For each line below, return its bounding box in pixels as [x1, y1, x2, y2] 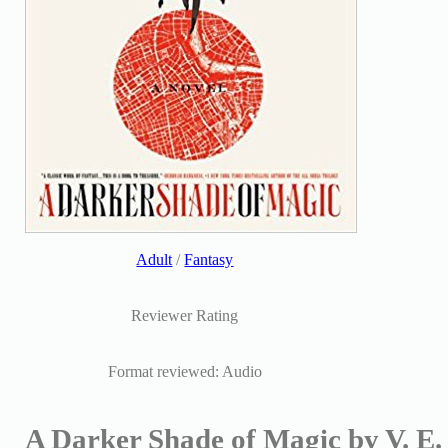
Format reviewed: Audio [107, 363, 262, 381]
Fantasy [184, 251, 234, 269]
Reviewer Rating [131, 307, 239, 325]
